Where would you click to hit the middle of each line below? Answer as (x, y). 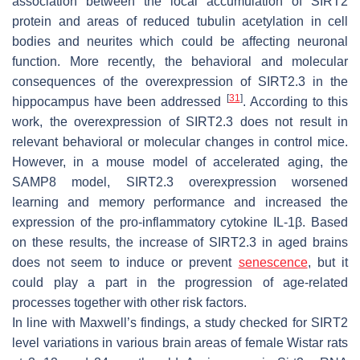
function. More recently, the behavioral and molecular (180, 61)
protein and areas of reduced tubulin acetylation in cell (180, 21)
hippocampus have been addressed (119, 101)
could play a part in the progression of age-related (180, 282)
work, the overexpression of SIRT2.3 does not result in (180, 121)
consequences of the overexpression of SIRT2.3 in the (180, 81)
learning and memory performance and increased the (180, 202)
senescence (273, 262)
